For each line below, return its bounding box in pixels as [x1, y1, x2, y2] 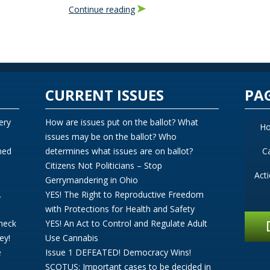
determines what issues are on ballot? [45, 145, 193, 157]
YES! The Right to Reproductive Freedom [45, 189, 204, 200]
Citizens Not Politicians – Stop [45, 160, 163, 171]
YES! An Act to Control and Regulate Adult [45, 218, 208, 229]
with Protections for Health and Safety [45, 203, 195, 215]
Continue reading [69, 4, 135, 15]
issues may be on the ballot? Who [45, 131, 177, 142]
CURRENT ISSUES [45, 85, 165, 105]
